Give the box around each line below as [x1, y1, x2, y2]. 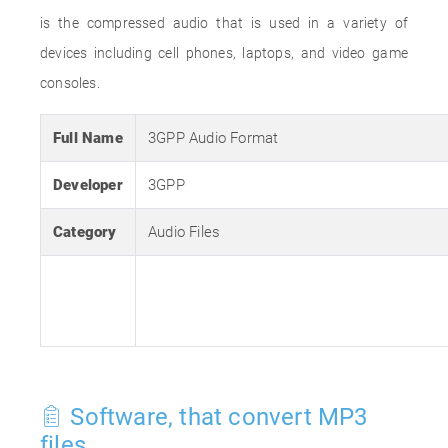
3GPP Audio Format [148, 129, 279, 147]
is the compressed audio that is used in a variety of [40, 15, 408, 31]
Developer [53, 176, 123, 194]
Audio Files [148, 223, 221, 241]
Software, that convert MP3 [64, 403, 368, 431]
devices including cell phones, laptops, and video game [40, 45, 408, 61]
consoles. [40, 75, 100, 91]
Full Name [53, 129, 123, 147]
